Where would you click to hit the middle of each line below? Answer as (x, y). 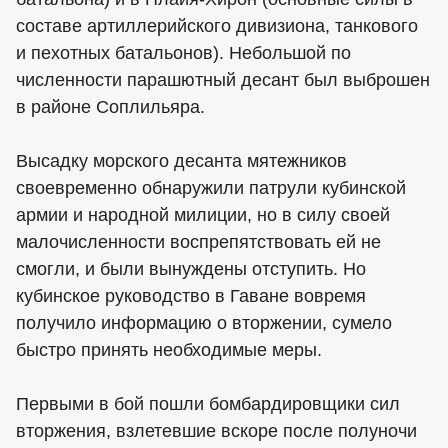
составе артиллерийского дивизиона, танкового (217, 26)
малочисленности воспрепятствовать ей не (198, 242)
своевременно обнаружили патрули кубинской (211, 188)
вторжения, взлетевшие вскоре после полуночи (216, 431)
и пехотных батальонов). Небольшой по (183, 53)
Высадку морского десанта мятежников (181, 161)
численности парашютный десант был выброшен (223, 80)
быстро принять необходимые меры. (169, 350)
